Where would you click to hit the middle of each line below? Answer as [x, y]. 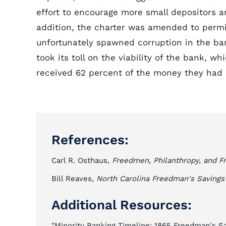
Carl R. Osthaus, [82, 160]
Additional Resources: [122, 205]
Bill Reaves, [74, 179]
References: [90, 140]
